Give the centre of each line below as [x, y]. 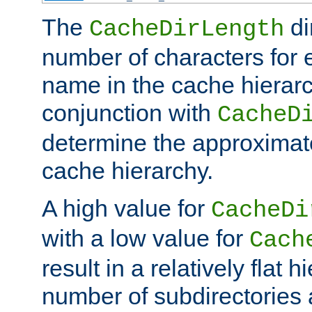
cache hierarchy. [127, 170]
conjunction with [130, 112]
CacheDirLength [187, 29]
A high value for [126, 208]
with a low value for [146, 238]
